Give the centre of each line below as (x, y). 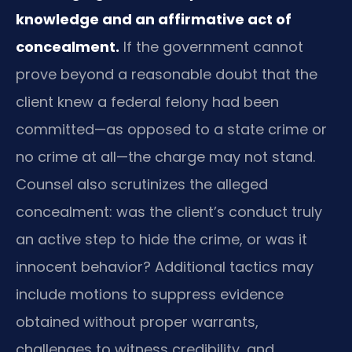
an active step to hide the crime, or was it (161, 240)
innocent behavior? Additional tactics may (165, 267)
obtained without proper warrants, (137, 322)
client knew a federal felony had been (147, 102)
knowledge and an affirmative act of (154, 20)
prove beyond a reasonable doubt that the (167, 75)
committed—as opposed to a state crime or (171, 130)
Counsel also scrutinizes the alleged (142, 185)
